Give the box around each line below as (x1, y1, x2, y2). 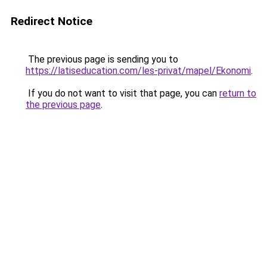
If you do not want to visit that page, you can (26, 88, 219, 99)
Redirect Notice (11, 14, 92, 28)
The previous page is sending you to (26, 54, 178, 65)
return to (219, 88, 256, 99)
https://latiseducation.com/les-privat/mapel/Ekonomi (26, 65, 251, 76)
